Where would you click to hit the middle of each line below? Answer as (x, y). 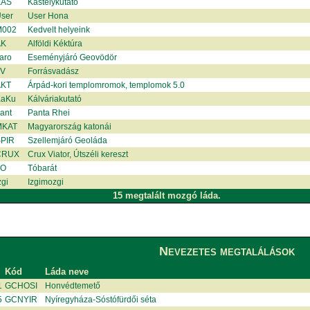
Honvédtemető (73, 285)
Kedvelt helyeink (59, 29)
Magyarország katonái (70, 126)
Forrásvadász (54, 71)
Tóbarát (43, 168)
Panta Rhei (49, 112)
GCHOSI (21, 285)
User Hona (48, 16)
